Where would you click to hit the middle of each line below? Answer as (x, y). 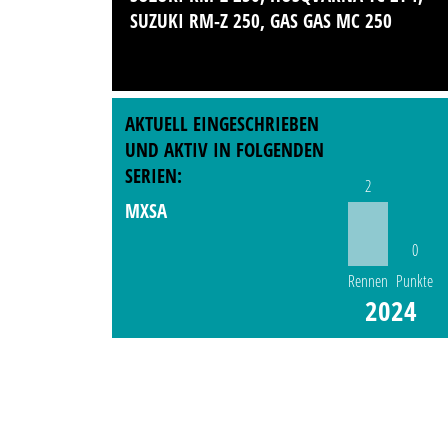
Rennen (367, 281)
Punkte (415, 281)
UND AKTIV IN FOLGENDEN (225, 150)
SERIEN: (154, 176)
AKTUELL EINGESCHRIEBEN (222, 124)
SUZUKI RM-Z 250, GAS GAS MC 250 (261, 21)
